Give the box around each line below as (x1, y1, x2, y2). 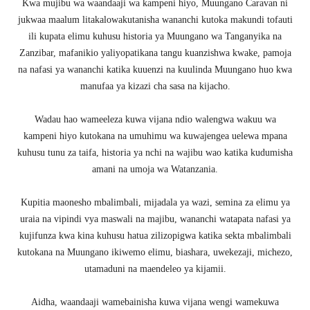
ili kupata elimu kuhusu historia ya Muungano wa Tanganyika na (28, 31, 282, 42)
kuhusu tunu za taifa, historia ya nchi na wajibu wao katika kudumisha (17, 147, 293, 158)
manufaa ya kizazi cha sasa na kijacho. (80, 81, 230, 92)
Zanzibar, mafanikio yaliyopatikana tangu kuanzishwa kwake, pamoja (19, 48, 291, 59)
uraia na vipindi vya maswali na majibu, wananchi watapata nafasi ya (19, 214, 291, 225)
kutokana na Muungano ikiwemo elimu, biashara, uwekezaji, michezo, (17, 247, 293, 258)
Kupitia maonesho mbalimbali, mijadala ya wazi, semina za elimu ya (20, 197, 290, 208)
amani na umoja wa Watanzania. (92, 164, 218, 175)
